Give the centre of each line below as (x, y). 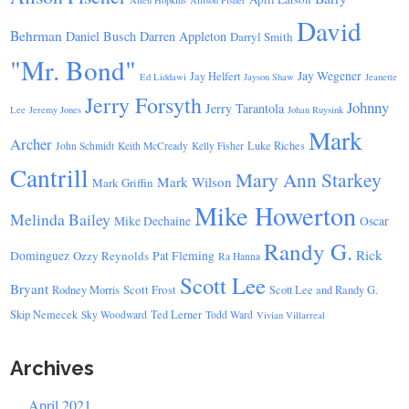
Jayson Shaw (269, 77)
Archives (52, 368)
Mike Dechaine (152, 221)
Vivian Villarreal (291, 315)
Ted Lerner (176, 315)
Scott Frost (150, 290)
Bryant (29, 289)
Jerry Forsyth (143, 105)
